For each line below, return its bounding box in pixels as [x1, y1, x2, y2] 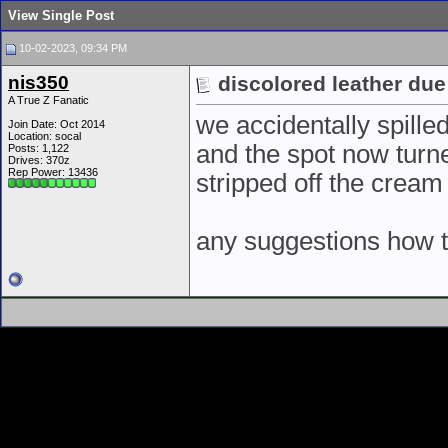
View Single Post [8, 8, 114, 23]
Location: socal [8, 130, 81, 142]
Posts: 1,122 [8, 142, 69, 154]
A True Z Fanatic [8, 94, 89, 106]
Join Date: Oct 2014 [8, 118, 105, 130]
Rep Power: [8, 166, 68, 178]
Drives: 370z [8, 154, 70, 166]
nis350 [8, 72, 69, 93]
